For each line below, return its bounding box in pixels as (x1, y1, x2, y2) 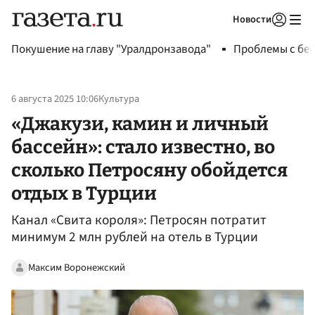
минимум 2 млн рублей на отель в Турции (11, 227, 258, 247)
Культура (98, 91, 139, 107)
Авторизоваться (188, 31, 255, 44)
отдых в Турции (11, 181, 157, 205)
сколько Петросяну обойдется (11, 158, 288, 181)
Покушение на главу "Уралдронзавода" (11, 41, 211, 58)
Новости (233, 12, 271, 27)
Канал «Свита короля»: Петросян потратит (11, 210, 266, 231)
